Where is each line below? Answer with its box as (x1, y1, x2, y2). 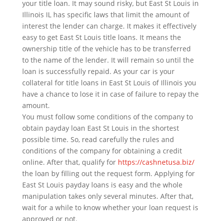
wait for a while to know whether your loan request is (22, 203, 198, 212)
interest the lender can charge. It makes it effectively (22, 21, 196, 31)
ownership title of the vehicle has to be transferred (22, 44, 191, 53)
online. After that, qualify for (22, 157, 118, 167)
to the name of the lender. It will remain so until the (22, 55, 194, 65)
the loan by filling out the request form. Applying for (22, 169, 195, 178)
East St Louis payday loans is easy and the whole (22, 180, 183, 189)
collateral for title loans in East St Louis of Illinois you (22, 78, 196, 87)
